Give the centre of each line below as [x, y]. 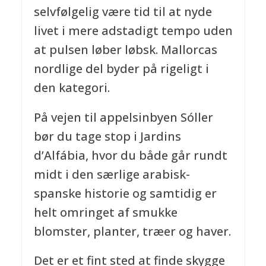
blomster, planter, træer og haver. [132, 231]
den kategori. [72, 87]
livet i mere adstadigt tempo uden [133, 30]
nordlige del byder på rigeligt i [121, 68]
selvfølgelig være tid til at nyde [123, 11]
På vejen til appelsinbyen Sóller [123, 117]
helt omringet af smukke [105, 212]
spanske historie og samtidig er [125, 193]
